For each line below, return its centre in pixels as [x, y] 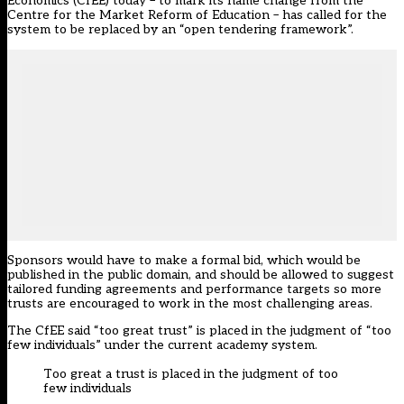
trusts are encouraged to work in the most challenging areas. [190, 304]
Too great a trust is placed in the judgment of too [191, 374]
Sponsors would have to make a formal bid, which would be [184, 261]
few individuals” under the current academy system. [162, 345]
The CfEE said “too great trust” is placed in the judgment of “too [199, 331]
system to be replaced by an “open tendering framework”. [180, 30]
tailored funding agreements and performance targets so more [194, 289]
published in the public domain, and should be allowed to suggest [201, 275]
